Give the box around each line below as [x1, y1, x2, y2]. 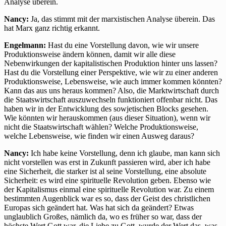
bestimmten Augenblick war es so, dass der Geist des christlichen [4, 194, 210, 203]
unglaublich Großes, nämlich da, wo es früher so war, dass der [4, 212, 202, 221]
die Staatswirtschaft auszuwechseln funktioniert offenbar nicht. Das [4, 95, 217, 104]
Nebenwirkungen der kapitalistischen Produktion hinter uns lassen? [4, 59, 217, 68]
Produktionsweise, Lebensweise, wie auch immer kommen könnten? [4, 77, 222, 86]
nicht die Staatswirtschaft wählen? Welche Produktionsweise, [4, 123, 198, 132]
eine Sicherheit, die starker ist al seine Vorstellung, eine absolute [4, 167, 206, 176]
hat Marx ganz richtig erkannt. [4, 24, 100, 33]
